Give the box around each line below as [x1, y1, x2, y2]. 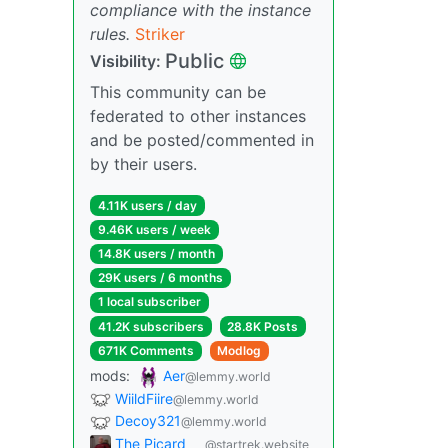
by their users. [90, 153, 197, 174]
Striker [135, 23, 185, 44]
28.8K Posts [227, 318, 299, 334]
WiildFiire [115, 389, 173, 407]
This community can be [90, 81, 266, 102]
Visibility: [90, 50, 165, 71]
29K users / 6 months [97, 270, 223, 286]
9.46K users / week [97, 221, 211, 237]
